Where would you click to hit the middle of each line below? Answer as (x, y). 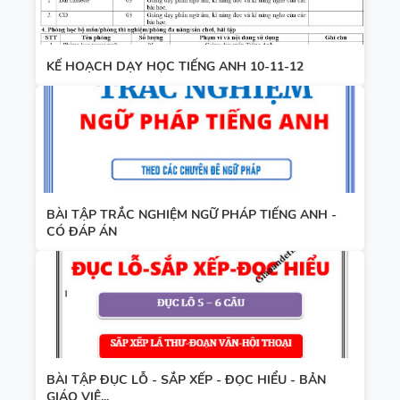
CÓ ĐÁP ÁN (82, 231)
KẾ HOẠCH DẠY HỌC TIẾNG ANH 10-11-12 (175, 66)
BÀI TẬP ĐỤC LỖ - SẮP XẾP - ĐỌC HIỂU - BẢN (186, 379)
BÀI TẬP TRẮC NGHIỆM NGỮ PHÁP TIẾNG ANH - (192, 214)
